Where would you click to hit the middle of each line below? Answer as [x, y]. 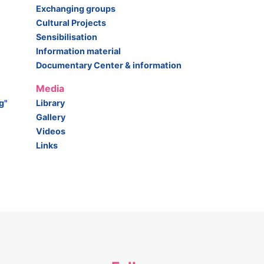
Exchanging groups [76, 8]
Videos [51, 131]
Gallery [51, 117]
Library [50, 103]
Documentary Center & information [109, 65]
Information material [78, 51]
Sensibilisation [67, 37]
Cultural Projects [71, 22]
